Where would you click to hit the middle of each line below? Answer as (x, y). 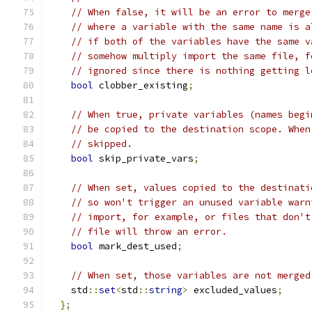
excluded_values (233, 290)
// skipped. (102, 144)
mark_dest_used (135, 246)
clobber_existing (141, 85)
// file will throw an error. (149, 232)
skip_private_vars (143, 158)
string (166, 290)
